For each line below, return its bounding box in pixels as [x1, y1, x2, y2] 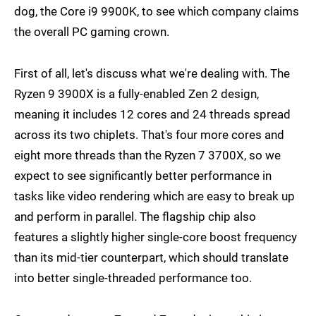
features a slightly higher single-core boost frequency [14, 230, 297, 245]
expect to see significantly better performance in [14, 169, 272, 183]
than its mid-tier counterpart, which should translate [14, 250, 288, 265]
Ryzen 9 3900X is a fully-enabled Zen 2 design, [14, 87, 259, 102]
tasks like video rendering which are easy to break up [14, 189, 295, 204]
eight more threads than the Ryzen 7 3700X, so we [14, 148, 281, 163]
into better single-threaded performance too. [14, 271, 252, 286]
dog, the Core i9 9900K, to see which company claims [14, 4, 299, 19]
